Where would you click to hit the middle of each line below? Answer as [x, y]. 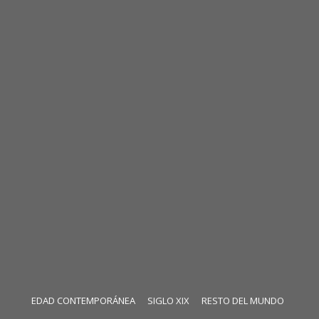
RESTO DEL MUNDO [243, 300]
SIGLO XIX [168, 300]
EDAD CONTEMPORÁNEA [83, 300]
